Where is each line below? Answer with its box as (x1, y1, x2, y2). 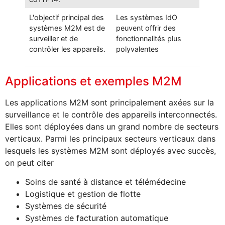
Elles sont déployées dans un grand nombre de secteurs (5, 122, 218, 132)
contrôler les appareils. (29, 45, 106, 54)
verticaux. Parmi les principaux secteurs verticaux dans (5, 134, 215, 144)
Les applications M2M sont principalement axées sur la (5, 97, 214, 108)
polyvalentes (116, 45, 159, 54)
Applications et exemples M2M (5, 74, 182, 89)
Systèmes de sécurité (25, 201, 106, 211)
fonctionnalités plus (116, 34, 182, 43)
